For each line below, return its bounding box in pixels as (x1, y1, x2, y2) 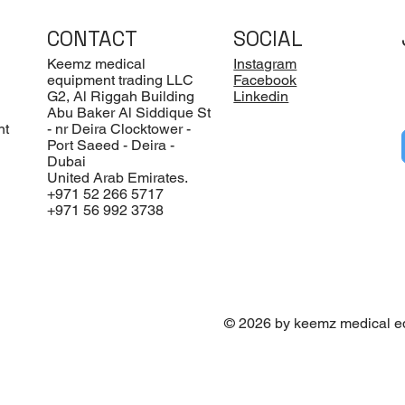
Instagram (233, 55, 297, 73)
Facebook (233, 71, 297, 89)
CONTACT (46, 24, 137, 52)
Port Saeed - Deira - (46, 137, 174, 155)
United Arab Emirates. (46, 169, 188, 187)
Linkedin (233, 88, 289, 106)
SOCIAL (233, 24, 304, 52)
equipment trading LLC (46, 71, 193, 89)
